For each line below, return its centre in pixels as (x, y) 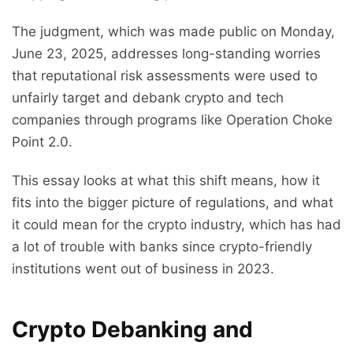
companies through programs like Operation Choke (172, 120)
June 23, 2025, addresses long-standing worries (166, 54)
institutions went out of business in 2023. (143, 269)
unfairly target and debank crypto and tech (148, 98)
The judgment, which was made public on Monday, (173, 32)
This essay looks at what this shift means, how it (166, 181)
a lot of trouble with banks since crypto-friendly (162, 247)
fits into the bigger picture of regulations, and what (173, 203)
